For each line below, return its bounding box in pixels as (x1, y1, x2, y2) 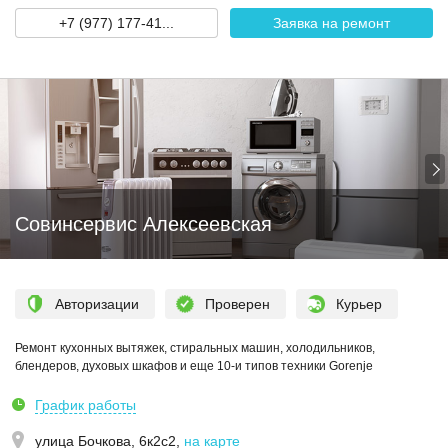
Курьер (336, 296, 382, 312)
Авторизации (55, 296, 139, 312)
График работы (35, 397, 136, 413)
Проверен (205, 296, 270, 312)
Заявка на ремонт (273, 15, 390, 31)
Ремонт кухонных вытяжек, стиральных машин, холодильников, (15, 341, 375, 355)
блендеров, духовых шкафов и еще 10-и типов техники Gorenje (15, 359, 373, 373)
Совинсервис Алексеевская (15, 213, 272, 235)
